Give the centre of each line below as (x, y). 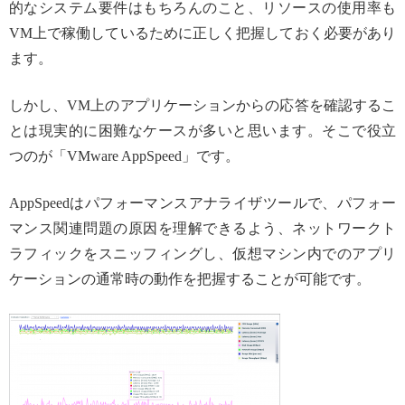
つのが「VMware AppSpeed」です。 (124, 155)
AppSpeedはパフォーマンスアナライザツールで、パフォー (202, 202)
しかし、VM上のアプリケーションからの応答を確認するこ (202, 105)
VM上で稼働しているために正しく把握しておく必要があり (202, 33)
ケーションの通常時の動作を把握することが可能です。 (190, 278)
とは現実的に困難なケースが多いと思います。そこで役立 (202, 130)
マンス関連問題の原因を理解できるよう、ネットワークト (202, 228)
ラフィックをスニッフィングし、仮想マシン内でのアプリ (202, 253)
